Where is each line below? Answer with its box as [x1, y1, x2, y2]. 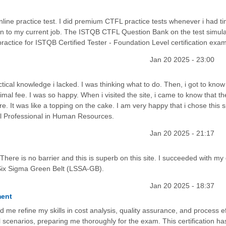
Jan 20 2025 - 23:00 [149, 55, 214, 64]
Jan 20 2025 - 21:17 [149, 129, 214, 137]
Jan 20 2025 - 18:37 [149, 182, 214, 190]
